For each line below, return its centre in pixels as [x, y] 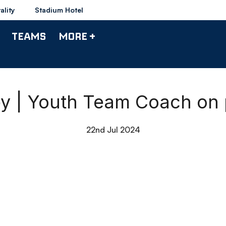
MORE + [77, 36]
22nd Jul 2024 [113, 130]
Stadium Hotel [59, 10]
